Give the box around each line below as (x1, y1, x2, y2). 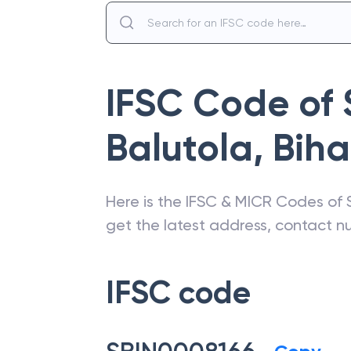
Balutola (106, 125, 253, 171)
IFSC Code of (106, 81, 342, 126)
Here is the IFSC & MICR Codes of (106, 192, 346, 211)
